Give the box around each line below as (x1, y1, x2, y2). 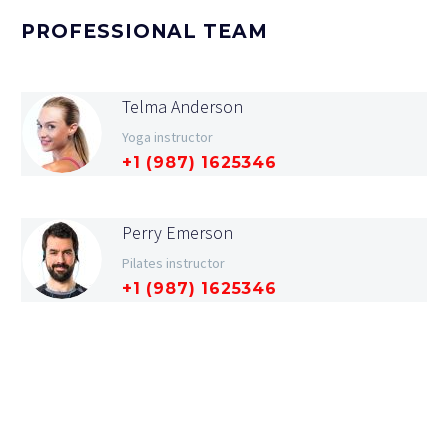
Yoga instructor (122, 128, 213, 146)
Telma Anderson (122, 95, 243, 118)
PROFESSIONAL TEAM (21, 20, 269, 43)
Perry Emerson (122, 221, 233, 244)
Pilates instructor (122, 254, 225, 272)
